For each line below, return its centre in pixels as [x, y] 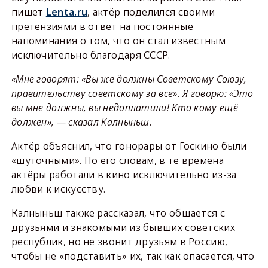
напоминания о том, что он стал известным [118, 41]
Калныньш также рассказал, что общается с [118, 213]
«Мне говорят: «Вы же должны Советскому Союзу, [129, 79]
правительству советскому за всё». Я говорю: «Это [132, 93]
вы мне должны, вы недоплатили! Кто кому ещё [124, 108]
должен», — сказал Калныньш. [82, 122]
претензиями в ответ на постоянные [102, 26]
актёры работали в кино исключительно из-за [124, 175]
